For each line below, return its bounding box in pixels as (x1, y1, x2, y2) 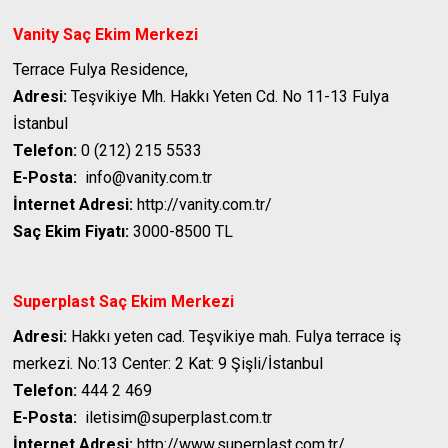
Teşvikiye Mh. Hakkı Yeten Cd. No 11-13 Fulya (67, 87, 390, 107)
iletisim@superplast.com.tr (77, 408, 273, 428)
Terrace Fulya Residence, (13, 60, 189, 80)
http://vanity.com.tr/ (133, 195, 273, 215)
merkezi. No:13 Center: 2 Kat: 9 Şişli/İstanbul (13, 354, 324, 374)
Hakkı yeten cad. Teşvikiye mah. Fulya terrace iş (67, 327, 402, 347)
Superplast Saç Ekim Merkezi (13, 292, 235, 312)
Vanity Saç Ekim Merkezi (13, 25, 199, 45)
